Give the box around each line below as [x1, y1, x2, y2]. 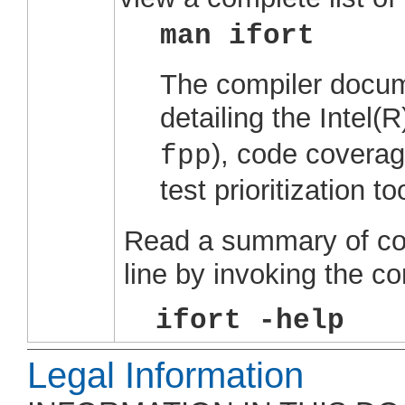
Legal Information [27, 355, 304, 396]
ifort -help [155, 304, 344, 336]
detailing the [160, 101, 319, 134]
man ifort [160, 20, 315, 52]
